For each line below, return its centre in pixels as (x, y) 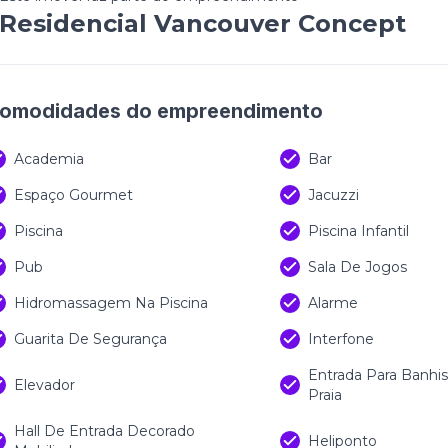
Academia (49, 159)
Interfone (341, 339)
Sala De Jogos (357, 267)
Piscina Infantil (358, 231)
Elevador (44, 385)
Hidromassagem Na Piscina (111, 303)
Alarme (333, 303)
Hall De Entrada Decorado (104, 431)
